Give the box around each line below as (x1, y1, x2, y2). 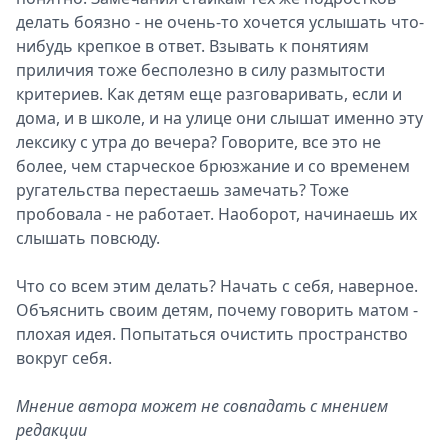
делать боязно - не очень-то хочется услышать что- (16, 11, 424, 33)
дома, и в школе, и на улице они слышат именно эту (16, 107, 423, 129)
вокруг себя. (16, 347, 116, 369)
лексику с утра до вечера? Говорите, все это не (16, 131, 381, 153)
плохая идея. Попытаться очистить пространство (16, 323, 408, 345)
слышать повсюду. (16, 227, 164, 249)
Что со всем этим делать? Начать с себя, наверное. (16, 275, 418, 297)
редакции (16, 419, 87, 441)
